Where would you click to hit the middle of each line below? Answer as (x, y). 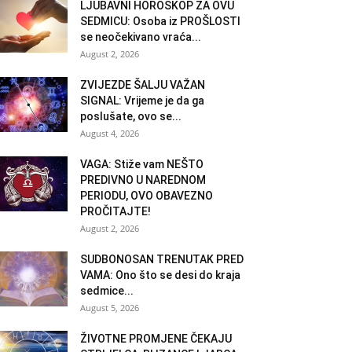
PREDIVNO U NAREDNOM (143, 180)
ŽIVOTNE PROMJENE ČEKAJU (156, 338)
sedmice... (107, 290)
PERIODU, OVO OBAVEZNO (147, 195)
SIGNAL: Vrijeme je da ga (142, 100)
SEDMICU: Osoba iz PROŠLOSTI (160, 21)
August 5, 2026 (110, 307)
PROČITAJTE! (115, 211)
